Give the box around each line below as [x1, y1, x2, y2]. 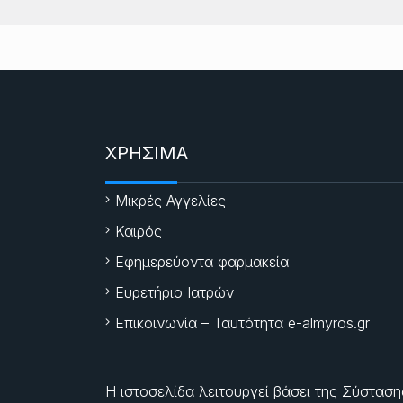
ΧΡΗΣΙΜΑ [105, 141, 188, 164]
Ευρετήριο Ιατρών [115, 282, 234, 301]
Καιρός [115, 221, 162, 240]
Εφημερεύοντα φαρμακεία [115, 252, 289, 271]
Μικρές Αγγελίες [115, 191, 226, 210]
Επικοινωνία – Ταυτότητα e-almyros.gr [115, 313, 370, 332]
